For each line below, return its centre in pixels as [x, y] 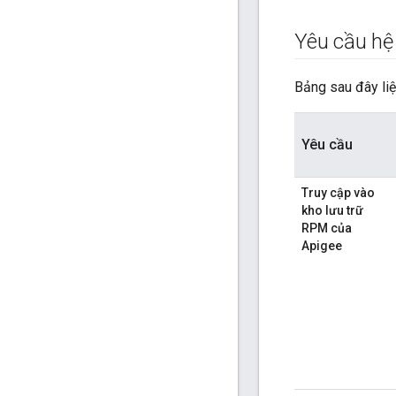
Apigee [322, 246]
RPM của [327, 228]
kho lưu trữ [332, 211]
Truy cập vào [338, 193]
